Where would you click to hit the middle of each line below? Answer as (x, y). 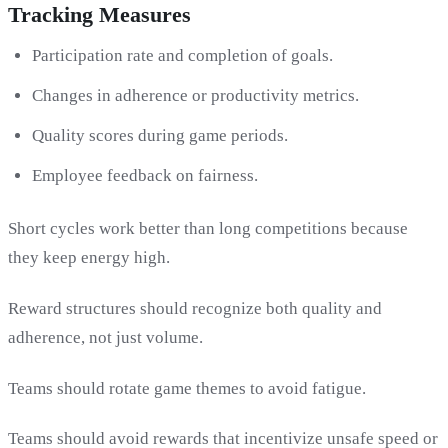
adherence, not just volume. (105, 338)
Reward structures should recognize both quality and (195, 309)
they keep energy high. (89, 258)
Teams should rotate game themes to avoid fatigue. (187, 388)
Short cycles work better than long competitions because (208, 229)
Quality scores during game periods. (160, 136)
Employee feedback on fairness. (145, 176)
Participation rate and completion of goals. (182, 55)
